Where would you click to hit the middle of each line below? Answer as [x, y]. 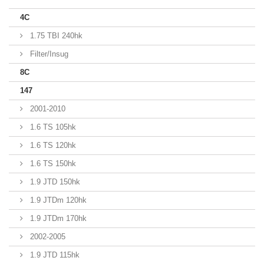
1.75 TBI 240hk [55, 36]
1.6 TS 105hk [52, 127]
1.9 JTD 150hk [54, 182]
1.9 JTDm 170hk [57, 218]
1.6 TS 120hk [52, 145]
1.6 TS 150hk [52, 164]
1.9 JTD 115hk [54, 255]
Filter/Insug [48, 54]
